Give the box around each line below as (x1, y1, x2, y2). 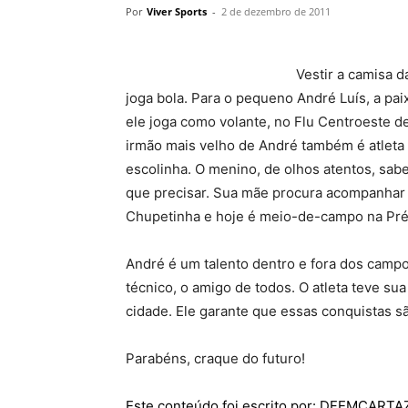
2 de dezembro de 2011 (221, 5, 331, 18)
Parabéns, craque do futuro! (126, 350, 305, 367)
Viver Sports (147, 5, 207, 18)
